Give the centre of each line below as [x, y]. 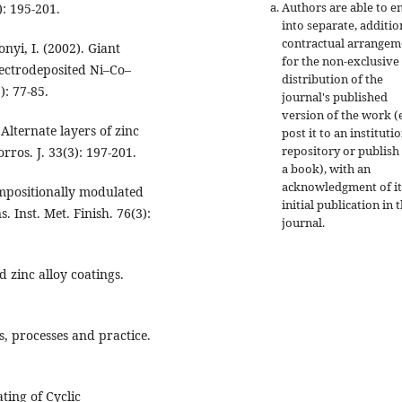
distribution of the [332, 79]
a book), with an [326, 168]
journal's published [335, 96]
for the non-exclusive [341, 61]
